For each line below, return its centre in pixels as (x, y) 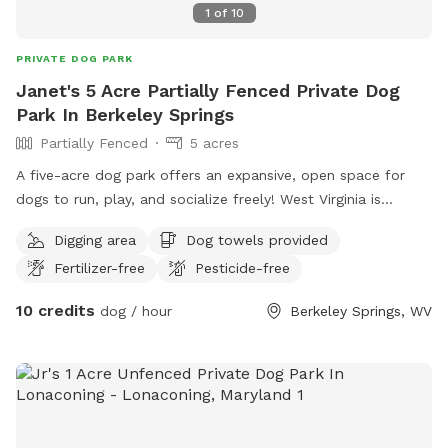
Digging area (95, 239)
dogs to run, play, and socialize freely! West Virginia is (198, 198)
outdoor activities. (77, 270)
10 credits (55, 310)
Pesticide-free (242, 267)
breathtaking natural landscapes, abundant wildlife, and (205, 246)
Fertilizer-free (99, 267)
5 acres (214, 142)
